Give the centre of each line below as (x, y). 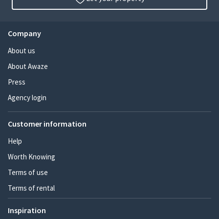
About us (22, 51)
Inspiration (27, 210)
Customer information (47, 124)
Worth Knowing (32, 157)
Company (24, 33)
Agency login (27, 98)
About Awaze (28, 66)
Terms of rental (31, 188)
